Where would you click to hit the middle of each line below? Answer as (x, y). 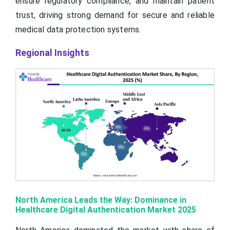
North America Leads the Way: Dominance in (101, 200)
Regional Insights (52, 53)
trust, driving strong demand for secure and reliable (115, 15)
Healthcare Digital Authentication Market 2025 (106, 209)
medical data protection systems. (78, 30)
